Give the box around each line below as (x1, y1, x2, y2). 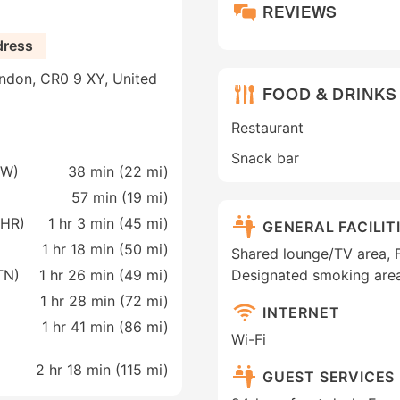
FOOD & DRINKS (262, 83, 397, 105)
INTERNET (262, 303, 340, 321)
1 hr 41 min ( (42, 318, 124, 337)
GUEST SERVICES (262, 367, 396, 386)
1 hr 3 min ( (48, 214, 124, 233)
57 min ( (71, 188, 127, 207)
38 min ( (68, 162, 124, 181)
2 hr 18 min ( (36, 361, 121, 379)
